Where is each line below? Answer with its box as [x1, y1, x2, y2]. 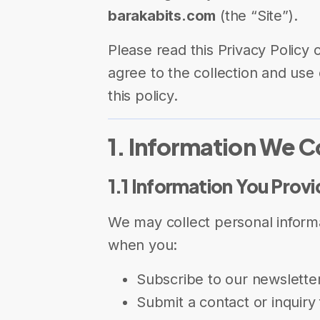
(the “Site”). [216, 7, 298, 24]
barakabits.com [108, 7, 216, 24]
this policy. [108, 87, 178, 104]
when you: [108, 236, 178, 254]
